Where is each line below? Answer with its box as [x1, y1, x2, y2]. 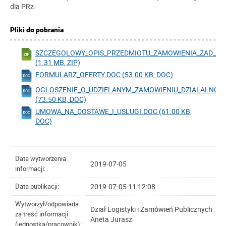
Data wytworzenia [15, 154, 66, 163]
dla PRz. [10, 2, 36, 11]
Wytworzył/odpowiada [15, 200, 79, 208]
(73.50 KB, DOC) [35, 94, 86, 104]
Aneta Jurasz [90, 214, 132, 224]
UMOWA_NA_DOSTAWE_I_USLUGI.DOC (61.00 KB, [35, 106, 192, 116]
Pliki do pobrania [10, 26, 64, 34]
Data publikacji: [15, 182, 59, 191]
